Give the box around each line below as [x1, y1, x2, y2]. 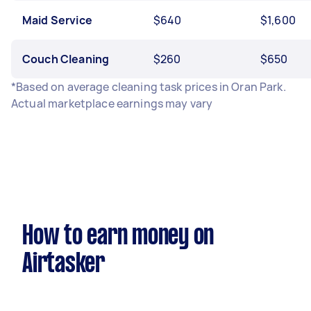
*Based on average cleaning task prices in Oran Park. [11, 79, 286, 94]
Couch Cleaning [22, 51, 110, 67]
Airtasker [22, 252, 105, 277]
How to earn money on [22, 224, 214, 249]
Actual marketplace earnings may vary [11, 96, 213, 111]
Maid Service [22, 12, 92, 28]
